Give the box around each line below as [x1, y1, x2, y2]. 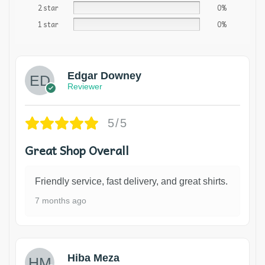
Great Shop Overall [25, 140, 129, 160]
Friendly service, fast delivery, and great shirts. [35, 176, 228, 186]
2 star [38, 1, 59, 14]
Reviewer [67, 82, 102, 91]
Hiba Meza [67, 252, 119, 264]
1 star [38, 18, 59, 30]
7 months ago [35, 195, 86, 205]
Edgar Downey [67, 70, 141, 82]
